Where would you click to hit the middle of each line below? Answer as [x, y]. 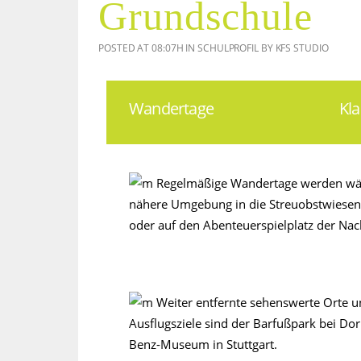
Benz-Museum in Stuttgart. [203, 344]
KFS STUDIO [302, 48]
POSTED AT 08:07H [141, 48]
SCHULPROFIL [228, 48]
